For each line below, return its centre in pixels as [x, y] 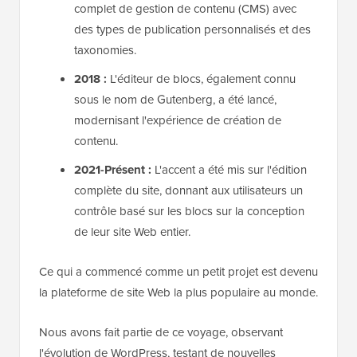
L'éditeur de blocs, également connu [201, 79]
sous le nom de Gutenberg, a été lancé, [175, 100]
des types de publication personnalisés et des [192, 30]
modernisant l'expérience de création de [178, 121]
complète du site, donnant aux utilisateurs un [188, 191]
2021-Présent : [113, 170]
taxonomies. [105, 51]
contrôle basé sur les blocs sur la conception [189, 212]
